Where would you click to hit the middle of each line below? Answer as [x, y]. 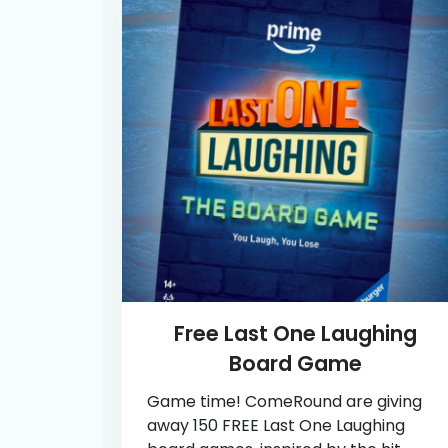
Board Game [295, 363]
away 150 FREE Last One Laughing [276, 425]
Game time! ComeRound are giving [284, 401]
